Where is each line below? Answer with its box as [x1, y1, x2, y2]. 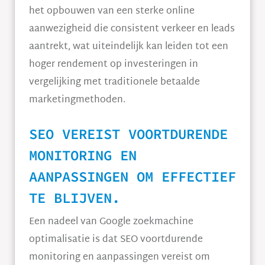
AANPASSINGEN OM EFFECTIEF [29, 167, 236, 186]
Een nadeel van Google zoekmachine [29, 214, 193, 231]
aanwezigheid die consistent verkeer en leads [29, 21, 235, 38]
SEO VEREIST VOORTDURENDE [29, 125, 228, 143]
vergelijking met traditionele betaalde [29, 74, 200, 91]
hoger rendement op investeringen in [29, 56, 198, 73]
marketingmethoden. [29, 92, 125, 109]
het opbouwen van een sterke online [29, 3, 195, 20]
